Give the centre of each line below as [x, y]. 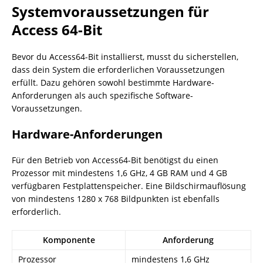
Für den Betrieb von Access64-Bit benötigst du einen [115, 160]
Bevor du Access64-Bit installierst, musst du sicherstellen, [125, 57]
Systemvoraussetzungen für [110, 11]
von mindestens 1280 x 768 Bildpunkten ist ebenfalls [116, 199]
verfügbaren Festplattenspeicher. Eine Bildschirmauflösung [129, 186]
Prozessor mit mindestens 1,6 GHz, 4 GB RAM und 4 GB [119, 173]
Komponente [69, 240]
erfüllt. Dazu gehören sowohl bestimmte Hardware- [113, 82]
